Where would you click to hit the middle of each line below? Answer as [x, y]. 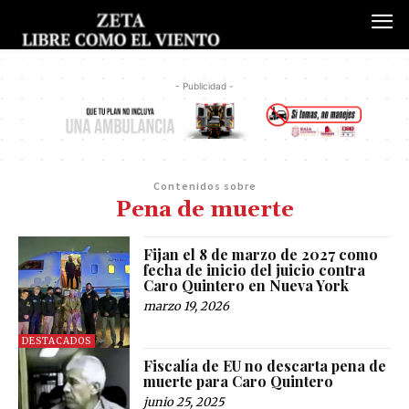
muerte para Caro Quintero [239, 382]
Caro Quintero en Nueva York [246, 285]
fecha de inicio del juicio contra [255, 269]
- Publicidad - [204, 86]
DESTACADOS [57, 341]
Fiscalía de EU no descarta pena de [265, 366]
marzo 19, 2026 [187, 306]
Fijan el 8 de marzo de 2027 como [261, 254]
